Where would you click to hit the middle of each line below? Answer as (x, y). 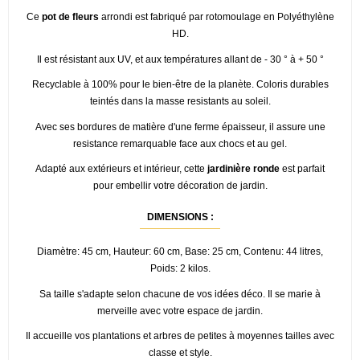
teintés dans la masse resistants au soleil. (180, 102)
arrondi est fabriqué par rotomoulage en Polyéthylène (216, 17)
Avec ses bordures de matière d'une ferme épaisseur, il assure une (180, 127)
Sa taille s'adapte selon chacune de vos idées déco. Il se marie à (180, 294)
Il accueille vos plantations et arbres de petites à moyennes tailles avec (180, 336)
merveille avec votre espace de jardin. (180, 311)
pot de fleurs (70, 17)
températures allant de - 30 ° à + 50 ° (242, 59)
